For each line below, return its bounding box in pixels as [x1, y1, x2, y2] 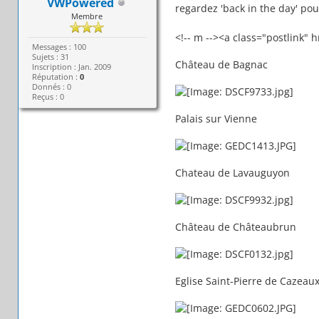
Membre [71, 10, 103, 21]
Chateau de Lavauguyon [174, 165, 290, 179]
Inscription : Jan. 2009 [31, 61, 111, 72]
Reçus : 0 [31, 90, 64, 102]
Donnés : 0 [31, 80, 71, 92]
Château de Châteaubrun [174, 219, 296, 234]
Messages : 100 [31, 41, 86, 52]
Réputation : [31, 70, 80, 82]
